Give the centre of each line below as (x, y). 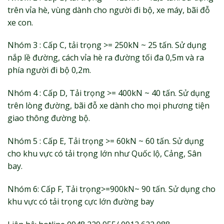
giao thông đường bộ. (49, 118)
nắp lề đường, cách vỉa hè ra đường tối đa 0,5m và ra (106, 58)
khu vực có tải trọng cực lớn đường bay (81, 201)
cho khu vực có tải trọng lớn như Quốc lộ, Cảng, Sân (104, 153)
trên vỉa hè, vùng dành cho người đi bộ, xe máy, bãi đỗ (109, 10)
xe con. (20, 22)
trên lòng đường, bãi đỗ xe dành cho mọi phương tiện (108, 106)
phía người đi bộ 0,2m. (49, 70)
